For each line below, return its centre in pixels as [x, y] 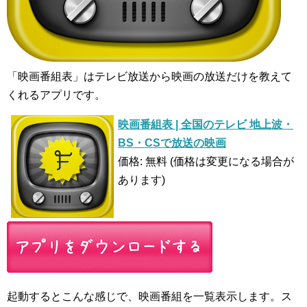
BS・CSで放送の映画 [172, 143]
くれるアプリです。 [56, 95]
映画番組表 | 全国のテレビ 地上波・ [206, 124]
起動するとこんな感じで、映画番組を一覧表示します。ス [149, 296]
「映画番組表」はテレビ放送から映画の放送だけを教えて [149, 76]
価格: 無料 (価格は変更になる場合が [206, 161]
